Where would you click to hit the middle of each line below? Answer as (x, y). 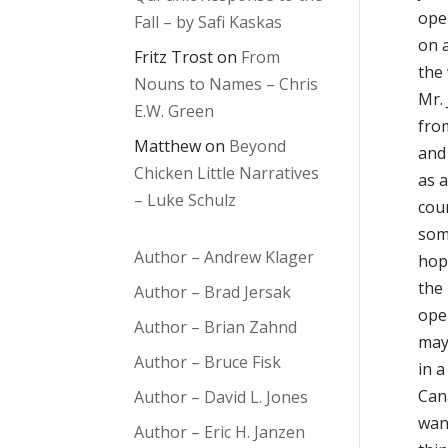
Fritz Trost (174, 57)
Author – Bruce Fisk (208, 362)
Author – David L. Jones (221, 397)
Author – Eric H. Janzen (220, 432)
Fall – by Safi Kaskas (208, 22)
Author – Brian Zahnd (216, 327)
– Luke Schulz (185, 200)
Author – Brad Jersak (213, 292)
